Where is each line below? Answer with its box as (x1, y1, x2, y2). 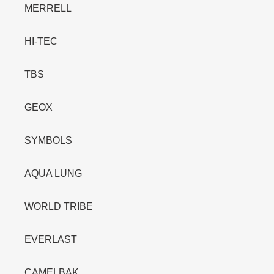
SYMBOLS (24, 135, 72, 146)
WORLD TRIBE (24, 201, 93, 212)
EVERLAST (24, 234, 77, 245)
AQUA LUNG (24, 168, 82, 179)
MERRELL (24, 3, 72, 14)
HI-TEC (24, 36, 57, 47)
